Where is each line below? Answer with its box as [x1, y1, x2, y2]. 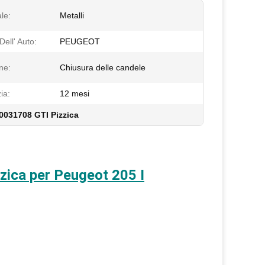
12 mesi [60, 89, 89, 98]
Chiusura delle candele [60, 63, 146, 72]
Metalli [60, 11, 84, 20]
